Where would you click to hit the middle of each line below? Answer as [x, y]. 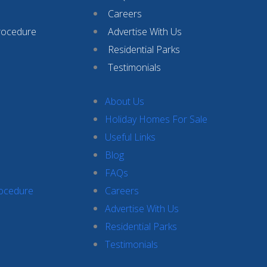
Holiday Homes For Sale [156, 119]
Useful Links [130, 137]
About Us [125, 101]
